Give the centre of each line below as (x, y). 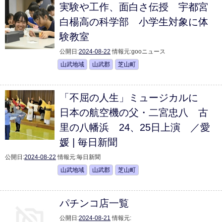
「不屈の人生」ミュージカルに (134, 98)
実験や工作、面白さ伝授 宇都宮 (134, 7)
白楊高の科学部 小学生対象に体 (134, 22)
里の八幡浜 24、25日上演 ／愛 (135, 127)
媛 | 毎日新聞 (88, 142)
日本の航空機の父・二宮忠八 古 (134, 112)
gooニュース (148, 52)
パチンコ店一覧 (94, 203)
